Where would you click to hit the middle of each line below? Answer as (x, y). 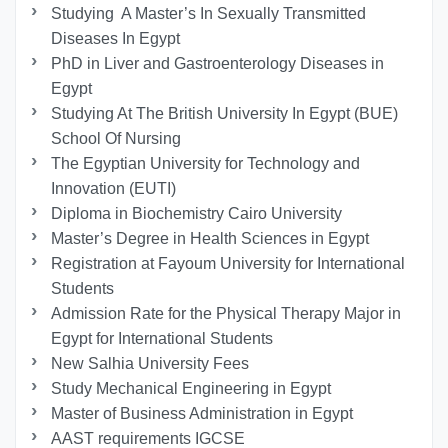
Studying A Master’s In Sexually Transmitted (209, 14)
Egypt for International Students (162, 339)
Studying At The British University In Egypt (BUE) (225, 114)
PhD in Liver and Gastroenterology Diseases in (218, 64)
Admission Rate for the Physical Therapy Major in (226, 314)
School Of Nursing (116, 139)
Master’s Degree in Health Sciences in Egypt (210, 239)
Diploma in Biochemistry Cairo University (197, 214)
